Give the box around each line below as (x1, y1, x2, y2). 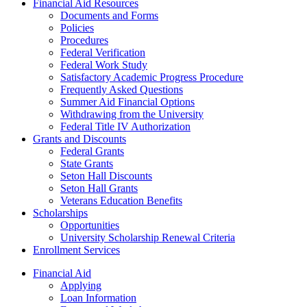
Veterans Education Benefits (60, 195, 182, 206)
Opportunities (60, 219, 119, 231)
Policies (60, 22, 94, 34)
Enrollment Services (33, 244, 120, 256)
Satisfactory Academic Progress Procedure (60, 71, 243, 83)
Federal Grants (60, 145, 124, 157)
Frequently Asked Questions (60, 84, 183, 95)
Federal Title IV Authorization (60, 121, 191, 132)
